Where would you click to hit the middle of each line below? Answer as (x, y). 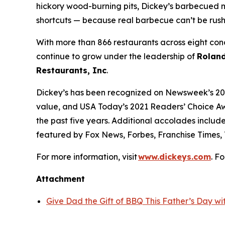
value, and (58, 107)
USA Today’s (104, 107)
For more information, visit (87, 157)
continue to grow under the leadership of (117, 57)
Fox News (104, 135)
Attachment (61, 179)
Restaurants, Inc (71, 71)
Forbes (140, 135)
